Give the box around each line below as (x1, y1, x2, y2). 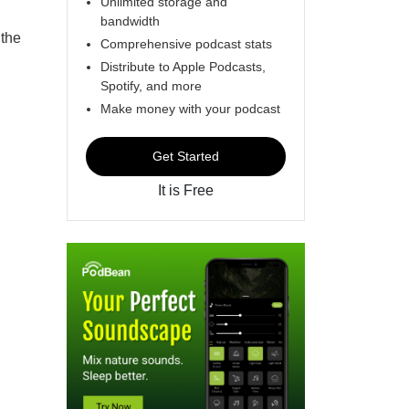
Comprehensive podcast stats (100, 36, 272, 51)
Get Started (152, 148, 219, 163)
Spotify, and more (100, 78, 202, 93)
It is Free (158, 182, 214, 198)
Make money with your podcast (100, 100, 280, 116)
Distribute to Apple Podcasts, (100, 58, 266, 74)
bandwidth (100, 13, 160, 28)
